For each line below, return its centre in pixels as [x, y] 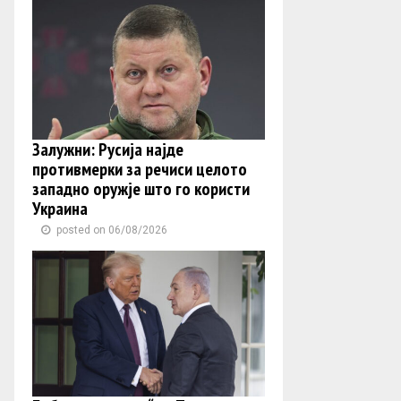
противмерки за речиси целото [140, 169]
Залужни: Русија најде [108, 149]
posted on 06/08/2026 [112, 230]
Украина [60, 209]
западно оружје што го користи [141, 189]
